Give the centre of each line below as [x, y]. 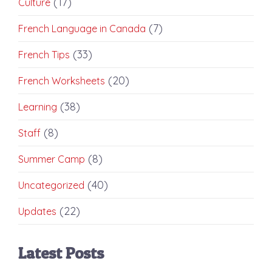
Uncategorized [51, 185]
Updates [37, 211]
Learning [38, 107]
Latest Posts [61, 253]
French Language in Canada [82, 28]
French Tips [44, 54]
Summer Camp [52, 159]
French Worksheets [62, 80]
